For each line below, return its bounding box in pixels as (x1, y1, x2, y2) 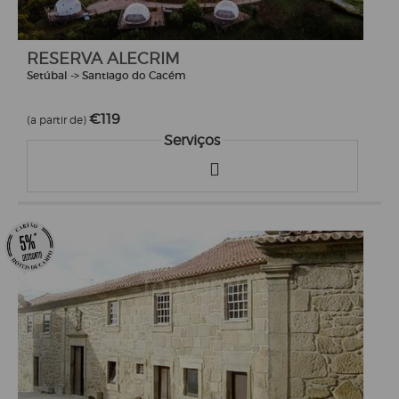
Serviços (164, 131, 221, 149)
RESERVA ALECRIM (27, 49, 180, 69)
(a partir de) (27, 112, 89, 126)
